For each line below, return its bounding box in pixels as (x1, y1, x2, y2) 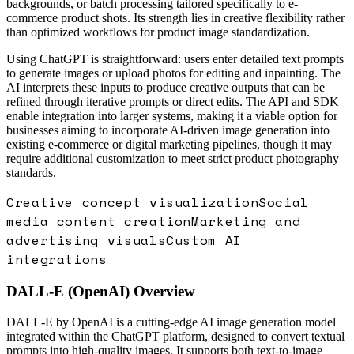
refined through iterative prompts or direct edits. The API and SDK (6, 94, 339, 108)
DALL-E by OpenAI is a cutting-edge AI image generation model (6, 315, 336, 329)
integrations (6, 249, 107, 269)
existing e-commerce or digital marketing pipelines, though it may (6, 137, 332, 151)
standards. (6, 165, 56, 179)
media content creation (6, 211, 192, 231)
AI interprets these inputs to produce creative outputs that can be (6, 80, 325, 94)
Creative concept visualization (6, 192, 259, 212)
